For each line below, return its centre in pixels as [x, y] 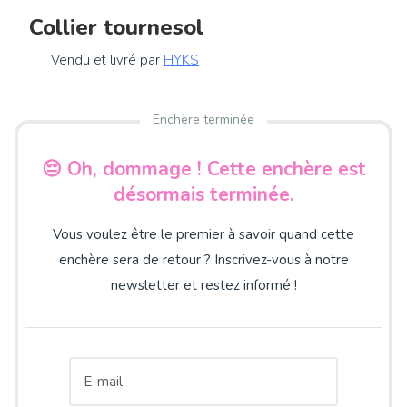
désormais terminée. [203, 194]
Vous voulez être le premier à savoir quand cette [203, 234]
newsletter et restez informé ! [203, 285]
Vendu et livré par [107, 60]
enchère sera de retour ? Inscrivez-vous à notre [203, 259]
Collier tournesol [116, 27]
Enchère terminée [203, 120]
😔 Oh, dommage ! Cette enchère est [203, 169]
